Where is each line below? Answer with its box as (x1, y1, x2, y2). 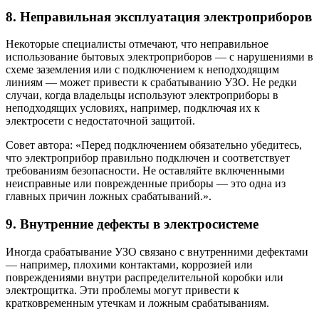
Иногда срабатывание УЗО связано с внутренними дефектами (6, 245, 308, 258)
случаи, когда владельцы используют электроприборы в (6, 89, 278, 102)
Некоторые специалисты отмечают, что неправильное (6, 38, 268, 51)
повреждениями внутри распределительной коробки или (6, 271, 283, 283)
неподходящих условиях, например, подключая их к (6, 102, 260, 115)
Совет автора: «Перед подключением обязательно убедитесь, (6, 139, 302, 152)
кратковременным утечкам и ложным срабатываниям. (6, 296, 269, 309)
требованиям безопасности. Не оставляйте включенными (6, 164, 285, 177)
